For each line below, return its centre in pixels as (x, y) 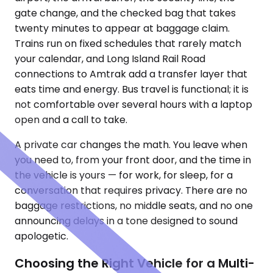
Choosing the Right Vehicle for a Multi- (135, 263)
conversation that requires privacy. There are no (131, 191)
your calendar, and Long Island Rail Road (110, 59)
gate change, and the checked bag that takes (125, 13)
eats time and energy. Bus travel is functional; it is (132, 90)
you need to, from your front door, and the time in (133, 160)
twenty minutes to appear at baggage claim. (122, 29)
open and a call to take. (71, 120)
